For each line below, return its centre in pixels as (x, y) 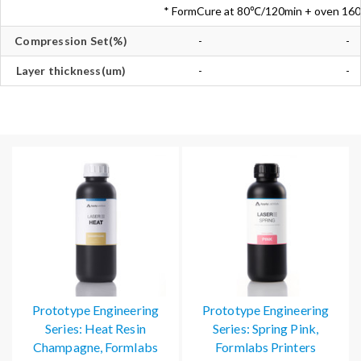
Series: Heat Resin (95, 329)
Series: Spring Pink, (266, 329)
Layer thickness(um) (71, 71)
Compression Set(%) (71, 41)
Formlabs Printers (266, 347)
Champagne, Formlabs (95, 347)
